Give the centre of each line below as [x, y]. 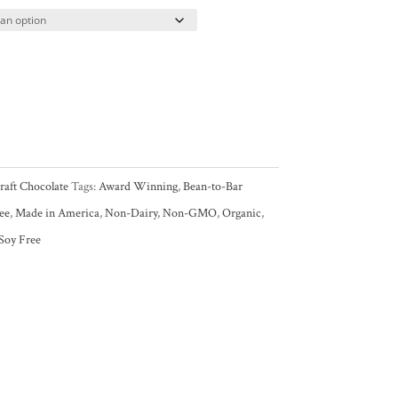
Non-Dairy [131, 214]
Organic [241, 214]
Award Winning [138, 187]
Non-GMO [189, 214]
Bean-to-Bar [212, 187]
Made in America [57, 214]
